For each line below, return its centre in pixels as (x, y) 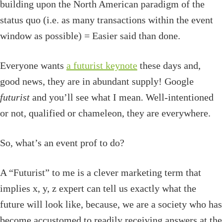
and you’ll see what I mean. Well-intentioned (122, 97)
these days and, (169, 66)
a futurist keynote (102, 66)
